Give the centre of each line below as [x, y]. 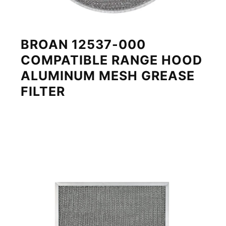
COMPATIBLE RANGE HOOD [112, 60]
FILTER [43, 92]
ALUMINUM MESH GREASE [108, 76]
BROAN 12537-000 [83, 45]
